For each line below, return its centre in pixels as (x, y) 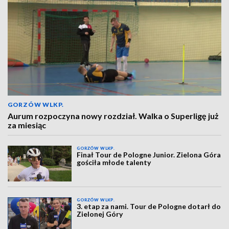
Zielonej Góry (100, 214)
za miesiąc (27, 125)
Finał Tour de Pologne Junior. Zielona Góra (149, 155)
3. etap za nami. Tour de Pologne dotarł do (149, 207)
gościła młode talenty (114, 162)
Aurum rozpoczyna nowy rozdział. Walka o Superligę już (113, 116)
